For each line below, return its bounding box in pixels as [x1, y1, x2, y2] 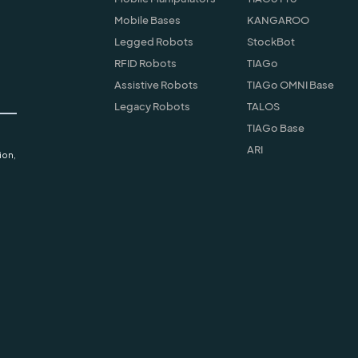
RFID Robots [113, 56, 177, 70]
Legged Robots [113, 34, 193, 48]
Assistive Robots [113, 78, 198, 91]
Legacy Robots [113, 99, 190, 113]
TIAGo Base [246, 121, 304, 134]
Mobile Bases [113, 13, 181, 26]
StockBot [246, 34, 295, 48]
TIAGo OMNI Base [246, 78, 334, 91]
